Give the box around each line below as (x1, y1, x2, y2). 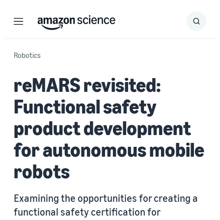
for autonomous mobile (14, 137, 204, 161)
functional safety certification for (14, 206, 160, 218)
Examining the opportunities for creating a (14, 192, 198, 204)
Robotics (14, 51, 41, 59)
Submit (195, 20, 216, 28)
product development (14, 116, 191, 139)
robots (14, 159, 70, 183)
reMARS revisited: (14, 73, 161, 96)
